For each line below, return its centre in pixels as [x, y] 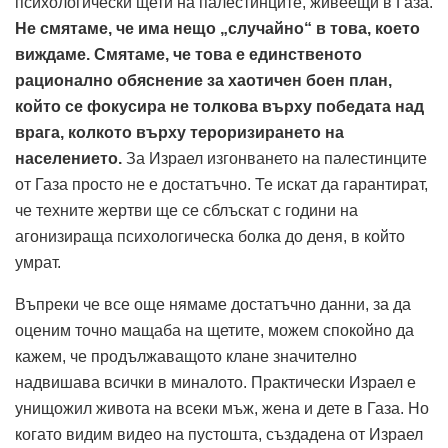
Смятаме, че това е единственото [228, 54]
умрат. [38, 262]
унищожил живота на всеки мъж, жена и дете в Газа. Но [222, 408]
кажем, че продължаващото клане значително [186, 356]
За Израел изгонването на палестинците [274, 158]
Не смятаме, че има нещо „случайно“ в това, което [217, 28]
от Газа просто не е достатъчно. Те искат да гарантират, [221, 184]
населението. [68, 158]
